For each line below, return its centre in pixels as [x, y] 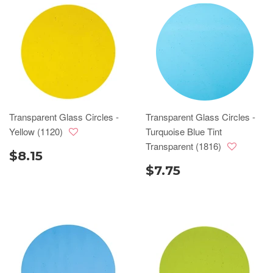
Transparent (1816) [185, 146]
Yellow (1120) [37, 131]
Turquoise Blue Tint [184, 131]
